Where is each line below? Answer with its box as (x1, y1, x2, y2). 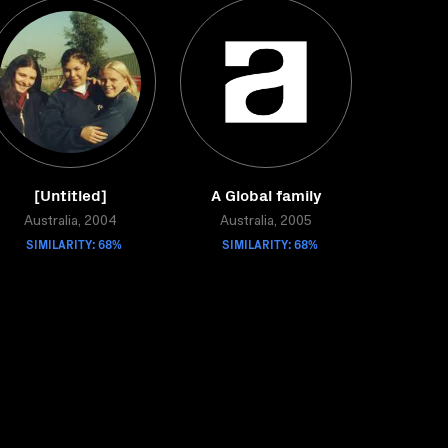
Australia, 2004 (24, 215, 116, 229)
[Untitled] (33, 183, 107, 205)
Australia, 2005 (220, 215, 312, 229)
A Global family (210, 183, 322, 205)
